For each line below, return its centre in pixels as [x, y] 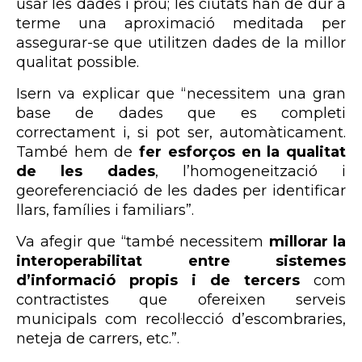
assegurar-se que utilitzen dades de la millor [181, 43]
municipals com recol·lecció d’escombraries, [181, 320]
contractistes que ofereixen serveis [181, 300]
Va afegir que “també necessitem [143, 242]
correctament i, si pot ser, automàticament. [181, 133]
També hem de [78, 152]
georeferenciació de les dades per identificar [181, 191]
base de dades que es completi [181, 114]
